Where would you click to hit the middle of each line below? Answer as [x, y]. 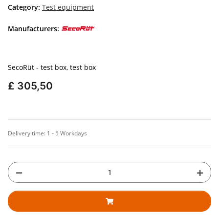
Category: [25, 7]
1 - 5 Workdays [67, 133]
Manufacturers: [33, 28]
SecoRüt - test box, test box [52, 67]
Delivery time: [27, 133]
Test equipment [68, 7]
